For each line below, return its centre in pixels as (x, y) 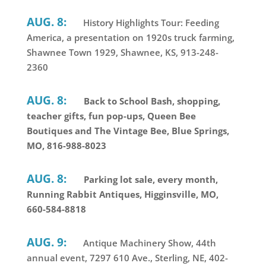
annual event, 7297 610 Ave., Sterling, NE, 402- (127, 258)
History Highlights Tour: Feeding (150, 23)
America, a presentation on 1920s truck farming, (130, 38)
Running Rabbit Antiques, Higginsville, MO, (122, 194)
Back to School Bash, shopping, (152, 101)
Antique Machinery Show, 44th (148, 243)
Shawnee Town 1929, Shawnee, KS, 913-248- (122, 53)
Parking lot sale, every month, (151, 180)
